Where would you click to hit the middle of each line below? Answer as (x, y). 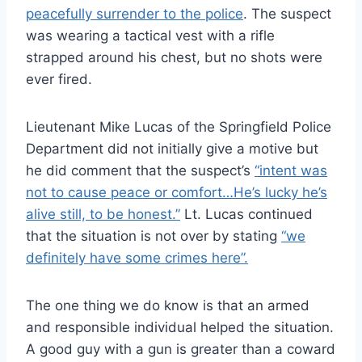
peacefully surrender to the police (135, 13)
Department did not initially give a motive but (172, 148)
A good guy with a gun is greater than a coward (181, 349)
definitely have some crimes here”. (137, 257)
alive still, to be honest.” (103, 214)
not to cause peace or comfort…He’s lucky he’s (177, 192)
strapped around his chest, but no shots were (174, 57)
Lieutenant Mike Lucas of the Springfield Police (179, 126)
